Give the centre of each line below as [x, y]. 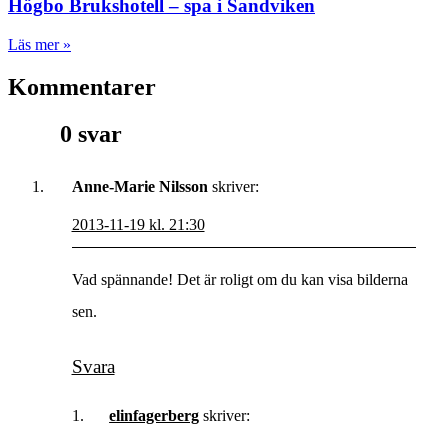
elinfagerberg [154, 416]
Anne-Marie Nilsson [139, 186]
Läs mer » [39, 45]
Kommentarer [82, 86]
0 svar [90, 133]
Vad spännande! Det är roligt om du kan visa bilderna [239, 280]
